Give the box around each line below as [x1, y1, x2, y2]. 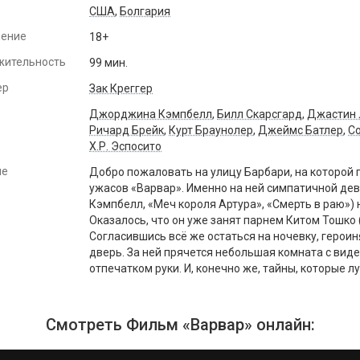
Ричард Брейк [89, 124, 164, 137]
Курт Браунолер [169, 124, 253, 137]
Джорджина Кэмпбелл [89, 108, 212, 121]
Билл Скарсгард [217, 108, 302, 121]
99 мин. [89, 56, 128, 69]
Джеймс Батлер [258, 124, 343, 137]
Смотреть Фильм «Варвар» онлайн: [45, 315, 315, 334]
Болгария [120, 5, 170, 18]
